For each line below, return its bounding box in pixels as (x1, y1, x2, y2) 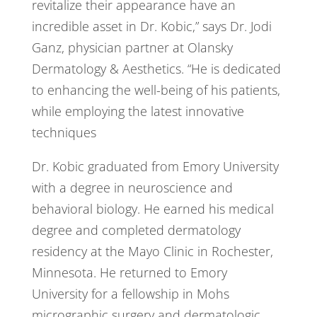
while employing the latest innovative (31, 103, 244, 120)
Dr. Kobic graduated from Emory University (31, 158, 279, 175)
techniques (31, 124, 96, 142)
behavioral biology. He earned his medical (31, 200, 274, 218)
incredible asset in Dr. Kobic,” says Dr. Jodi (31, 18, 272, 35)
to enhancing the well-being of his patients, (31, 81, 280, 99)
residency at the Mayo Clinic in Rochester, (31, 243, 273, 260)
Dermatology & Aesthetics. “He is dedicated (31, 60, 281, 78)
